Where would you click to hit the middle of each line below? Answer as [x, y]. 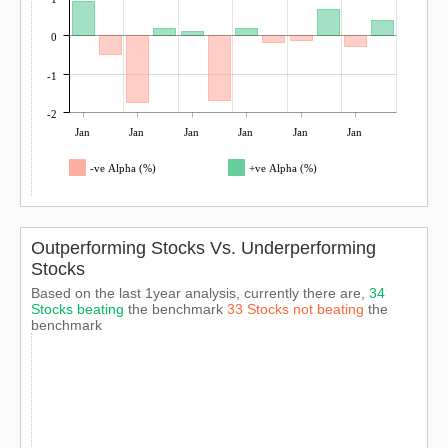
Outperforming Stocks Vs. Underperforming [203, 248]
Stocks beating [79, 309]
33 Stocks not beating [297, 309]
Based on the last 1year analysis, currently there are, [200, 293]
